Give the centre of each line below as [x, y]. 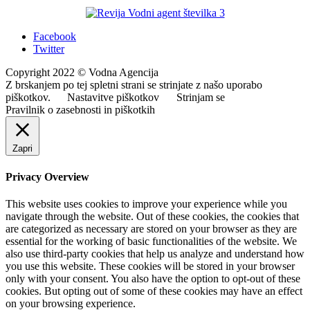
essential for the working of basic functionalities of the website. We [151, 241]
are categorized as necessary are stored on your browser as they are [151, 228]
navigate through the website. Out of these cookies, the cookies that [152, 216]
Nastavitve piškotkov [113, 98]
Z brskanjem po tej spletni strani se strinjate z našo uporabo [134, 85]
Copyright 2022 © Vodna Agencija [82, 73]
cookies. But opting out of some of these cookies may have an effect [154, 291]
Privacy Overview [47, 176]
